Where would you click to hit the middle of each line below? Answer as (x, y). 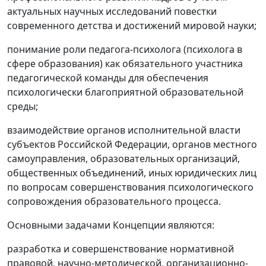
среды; (23, 107)
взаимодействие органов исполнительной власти (124, 130)
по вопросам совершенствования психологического (130, 187)
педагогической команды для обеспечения (108, 78)
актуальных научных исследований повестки (112, 12)
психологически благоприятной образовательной (125, 92)
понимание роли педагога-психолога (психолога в (125, 50)
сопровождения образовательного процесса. (114, 202)
